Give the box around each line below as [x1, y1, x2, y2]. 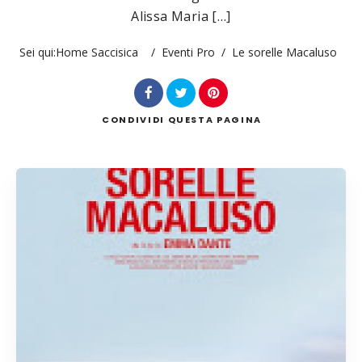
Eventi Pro [161, 44, 215, 60]
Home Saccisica [55, 44, 138, 60]
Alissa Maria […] [131, 7, 231, 25]
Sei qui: [19, 44, 56, 60]
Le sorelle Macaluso [231, 44, 337, 60]
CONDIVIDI [102, 113, 165, 126]
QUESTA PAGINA [167, 113, 262, 126]
